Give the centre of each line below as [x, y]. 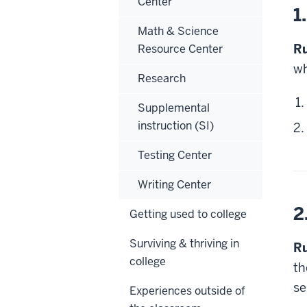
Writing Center [174, 184]
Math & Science [178, 31]
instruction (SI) [176, 125]
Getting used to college [188, 214]
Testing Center [175, 155]
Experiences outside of [187, 291]
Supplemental [174, 108]
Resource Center [180, 49]
